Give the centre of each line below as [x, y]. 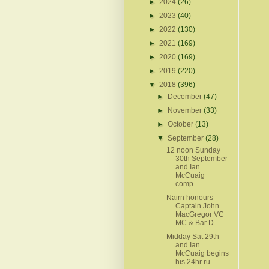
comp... [187, 183]
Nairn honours [189, 197]
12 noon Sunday [193, 150]
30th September [201, 158]
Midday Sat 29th [192, 236]
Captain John [197, 206]
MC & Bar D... [197, 222]
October [182, 124]
